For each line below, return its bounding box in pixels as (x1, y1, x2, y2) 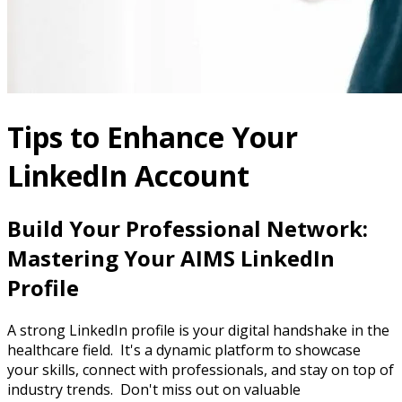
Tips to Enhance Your (7, 117, 298, 156)
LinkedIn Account (7, 155, 249, 195)
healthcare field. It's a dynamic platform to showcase (7, 340, 361, 361)
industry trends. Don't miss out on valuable (7, 380, 301, 400)
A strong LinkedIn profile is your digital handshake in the (7, 320, 389, 341)
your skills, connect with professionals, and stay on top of (7, 360, 394, 380)
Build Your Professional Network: (7, 214, 368, 244)
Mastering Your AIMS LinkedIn (7, 243, 335, 274)
